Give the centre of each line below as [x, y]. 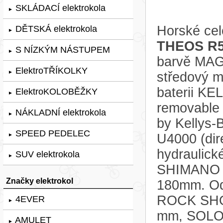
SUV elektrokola [46, 154]
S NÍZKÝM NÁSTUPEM [61, 50]
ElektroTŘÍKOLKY [50, 70]
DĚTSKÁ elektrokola [55, 29]
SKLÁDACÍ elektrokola [59, 8]
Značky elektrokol [40, 180]
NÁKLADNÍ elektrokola [59, 112]
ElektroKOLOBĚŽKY [55, 91]
